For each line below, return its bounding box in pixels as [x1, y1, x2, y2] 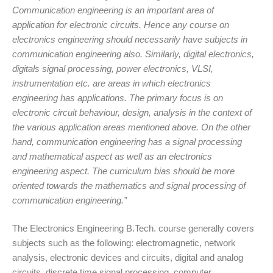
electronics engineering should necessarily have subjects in [12, 34, 247, 44]
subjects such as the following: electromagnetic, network [12, 238, 236, 249]
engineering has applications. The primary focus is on [12, 92, 223, 103]
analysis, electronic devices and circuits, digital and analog [12, 252, 243, 263]
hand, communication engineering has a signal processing [12, 136, 242, 147]
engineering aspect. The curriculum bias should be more [12, 165, 235, 176]
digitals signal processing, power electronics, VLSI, [12, 63, 213, 74]
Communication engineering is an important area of [12, 4, 214, 15]
